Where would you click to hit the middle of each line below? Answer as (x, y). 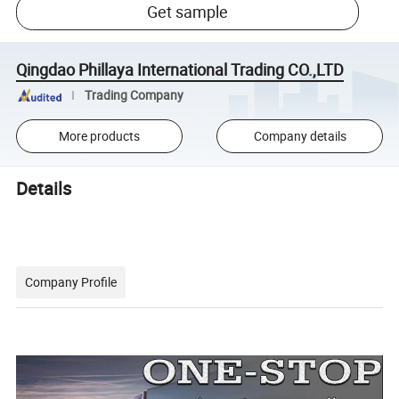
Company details (300, 136)
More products (99, 136)
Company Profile (71, 281)
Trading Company (134, 95)
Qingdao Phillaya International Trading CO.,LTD (180, 70)
